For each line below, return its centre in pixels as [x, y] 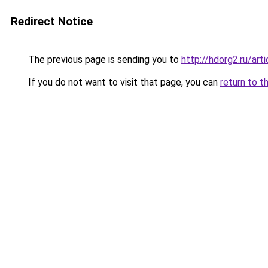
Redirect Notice [52, 21]
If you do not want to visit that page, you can [123, 82]
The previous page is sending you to [103, 60]
